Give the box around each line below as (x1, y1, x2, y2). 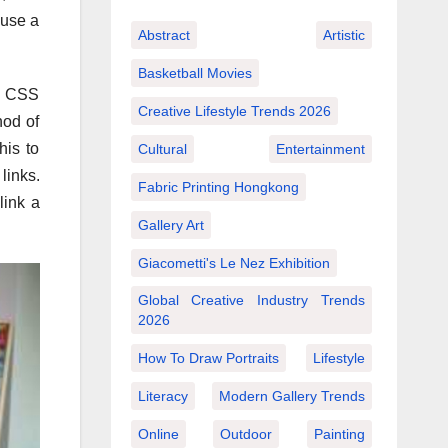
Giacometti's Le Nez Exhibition (137, 254, 330, 271)
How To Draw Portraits (137, 349, 279, 366)
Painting (314, 425, 365, 442)
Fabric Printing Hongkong (137, 178, 299, 195)
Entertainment (276, 140, 365, 157)
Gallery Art (137, 216, 204, 233)
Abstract (137, 26, 190, 43)
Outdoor (220, 425, 273, 442)
